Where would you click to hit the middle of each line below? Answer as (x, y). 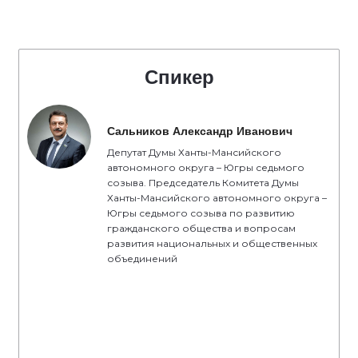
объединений (142, 259)
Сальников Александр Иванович (200, 131)
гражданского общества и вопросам (201, 228)
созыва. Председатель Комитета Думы (203, 183)
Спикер (179, 77)
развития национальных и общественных (212, 243)
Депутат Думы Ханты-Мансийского (194, 152)
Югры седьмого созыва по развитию (201, 213)
